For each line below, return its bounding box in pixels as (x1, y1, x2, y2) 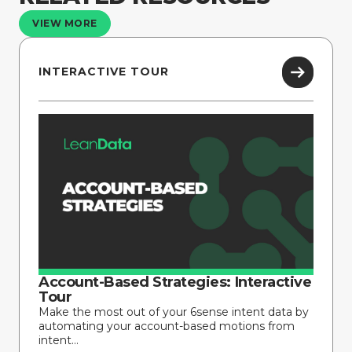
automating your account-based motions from (38, 318, 295, 333)
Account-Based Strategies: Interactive (38, 273, 312, 291)
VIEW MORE (32, 16, 97, 29)
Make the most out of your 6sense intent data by (38, 304, 309, 319)
